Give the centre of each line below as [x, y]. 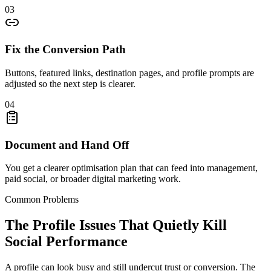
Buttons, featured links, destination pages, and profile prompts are [129, 73]
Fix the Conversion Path [65, 50]
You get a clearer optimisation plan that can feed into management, [131, 168]
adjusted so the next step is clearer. [70, 83]
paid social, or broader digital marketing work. [93, 179]
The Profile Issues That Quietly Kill [116, 225]
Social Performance [66, 242]
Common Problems [42, 200]
